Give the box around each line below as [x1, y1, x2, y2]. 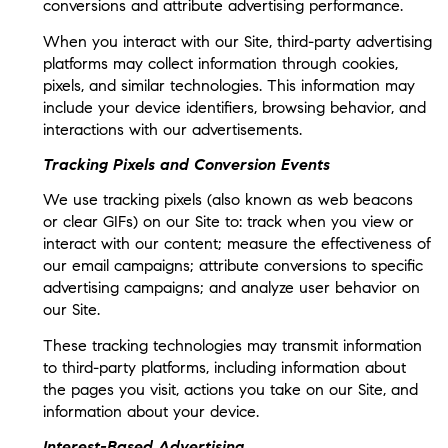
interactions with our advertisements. [42, 119, 302, 139]
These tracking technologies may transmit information [42, 335, 422, 355]
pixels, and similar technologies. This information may [42, 75, 415, 95]
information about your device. [42, 401, 259, 421]
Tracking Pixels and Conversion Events [42, 154, 330, 174]
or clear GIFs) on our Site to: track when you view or [42, 212, 414, 232]
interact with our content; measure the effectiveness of [42, 234, 431, 254]
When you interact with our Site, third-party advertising [42, 31, 432, 51]
